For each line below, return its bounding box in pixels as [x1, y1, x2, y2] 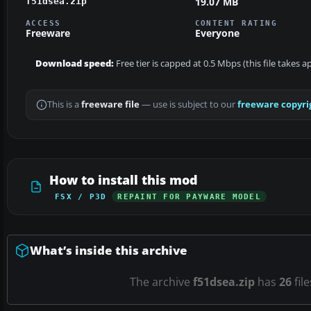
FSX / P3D [55, 192, 107, 201]
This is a [47, 99, 81, 111]
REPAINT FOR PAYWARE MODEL [117, 192, 261, 201]
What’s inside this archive [30, 242, 187, 259]
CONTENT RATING [194, 19, 278, 28]
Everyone [194, 26, 239, 40]
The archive [130, 274, 193, 290]
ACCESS [26, 19, 61, 28]
